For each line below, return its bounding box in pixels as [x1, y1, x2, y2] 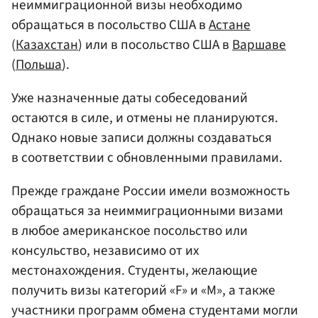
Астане [209, 14, 251, 35]
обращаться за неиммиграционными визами [11, 201, 283, 221]
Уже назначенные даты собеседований [11, 87, 248, 108]
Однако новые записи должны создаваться [11, 127, 272, 148]
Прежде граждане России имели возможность [11, 181, 290, 202]
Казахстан [16, 34, 78, 55]
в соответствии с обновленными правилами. [11, 147, 283, 168]
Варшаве [232, 34, 286, 55]
